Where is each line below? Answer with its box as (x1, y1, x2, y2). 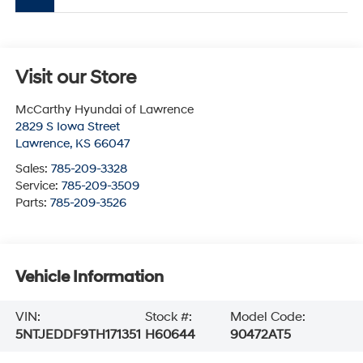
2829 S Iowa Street (15, 119, 120, 135)
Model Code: (230, 309, 306, 326)
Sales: (15, 161, 51, 177)
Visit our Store (15, 66, 136, 91)
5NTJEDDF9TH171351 (15, 327, 141, 344)
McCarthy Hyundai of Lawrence (15, 102, 194, 118)
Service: (15, 178, 62, 194)
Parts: (15, 195, 50, 211)
